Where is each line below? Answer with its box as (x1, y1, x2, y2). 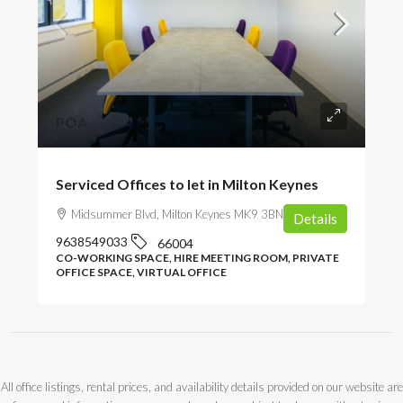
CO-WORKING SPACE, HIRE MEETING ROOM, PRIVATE (56, 250, 339, 264)
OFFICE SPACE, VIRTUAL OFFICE (56, 264, 227, 279)
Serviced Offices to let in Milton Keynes (56, 175, 318, 193)
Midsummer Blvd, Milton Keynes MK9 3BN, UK (71, 206, 304, 221)
